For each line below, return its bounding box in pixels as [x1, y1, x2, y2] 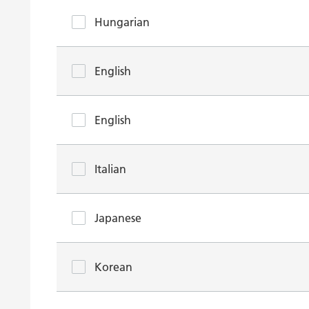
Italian [94, 162, 126, 176]
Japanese [94, 211, 141, 225]
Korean [94, 260, 132, 274]
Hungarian [94, 15, 150, 29]
